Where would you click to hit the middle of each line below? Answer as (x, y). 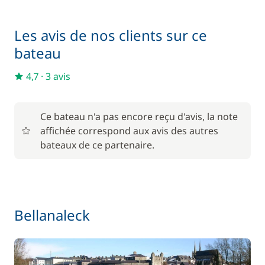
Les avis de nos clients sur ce (111, 35)
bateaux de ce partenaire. (97, 145)
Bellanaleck (52, 215)
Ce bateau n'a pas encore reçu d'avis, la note (139, 117)
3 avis (58, 76)
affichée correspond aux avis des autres (129, 131)
